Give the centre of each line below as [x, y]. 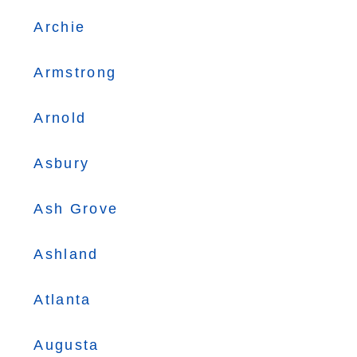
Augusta [67, 345]
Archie [60, 27]
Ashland [66, 254]
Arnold [60, 118]
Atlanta [63, 300]
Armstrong [75, 73]
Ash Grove [76, 209]
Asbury [62, 163]
